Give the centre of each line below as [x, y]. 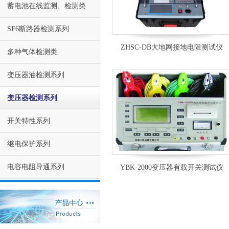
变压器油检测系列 [36, 75]
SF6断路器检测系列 [38, 29]
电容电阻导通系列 [36, 167]
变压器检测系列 [32, 98]
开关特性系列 [29, 121]
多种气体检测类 [32, 52]
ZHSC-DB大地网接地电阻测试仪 [171, 47]
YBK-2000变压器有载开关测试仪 [171, 167]
